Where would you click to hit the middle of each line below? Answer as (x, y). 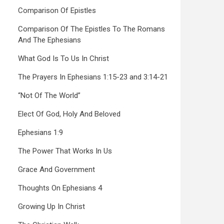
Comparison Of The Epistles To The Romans (91, 29)
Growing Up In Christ (51, 206)
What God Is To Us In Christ (63, 58)
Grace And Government (56, 169)
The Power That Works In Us (65, 151)
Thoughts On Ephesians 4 (60, 188)
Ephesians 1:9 (40, 132)
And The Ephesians (49, 40)
